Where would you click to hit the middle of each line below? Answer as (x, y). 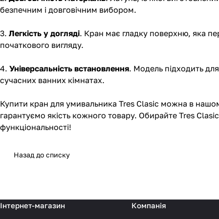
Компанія (149, 206)
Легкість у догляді (44, 33)
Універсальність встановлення (69, 69)
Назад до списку (42, 155)
